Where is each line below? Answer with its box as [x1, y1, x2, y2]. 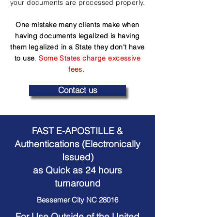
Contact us [58, 85, 97, 95]
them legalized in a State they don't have [10, 43, 145, 51]
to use [14, 54, 35, 62]
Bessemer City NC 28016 [37, 195, 118, 204]
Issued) [62, 151, 93, 163]
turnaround [54, 177, 101, 189]
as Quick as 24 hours [33, 164, 122, 176]
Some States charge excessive [39, 54, 141, 62]
